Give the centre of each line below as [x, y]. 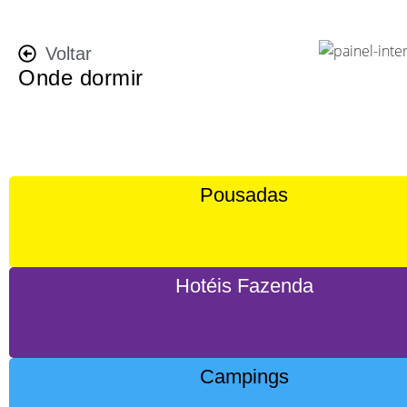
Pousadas [244, 195]
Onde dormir [81, 78]
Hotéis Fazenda [244, 286]
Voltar [69, 54]
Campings [244, 377]
